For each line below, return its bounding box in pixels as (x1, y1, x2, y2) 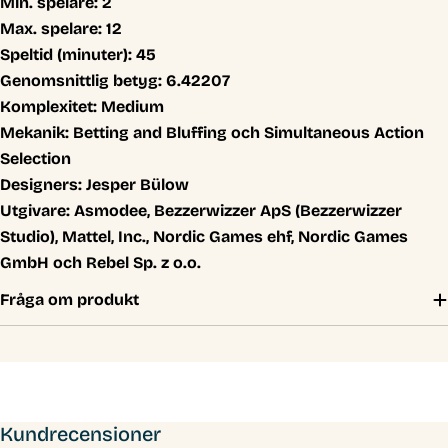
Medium (97, 96, 164, 116)
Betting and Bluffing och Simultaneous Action (69, 122, 424, 142)
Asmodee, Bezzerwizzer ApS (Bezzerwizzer (74, 200, 402, 220)
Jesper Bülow (82, 174, 189, 194)
